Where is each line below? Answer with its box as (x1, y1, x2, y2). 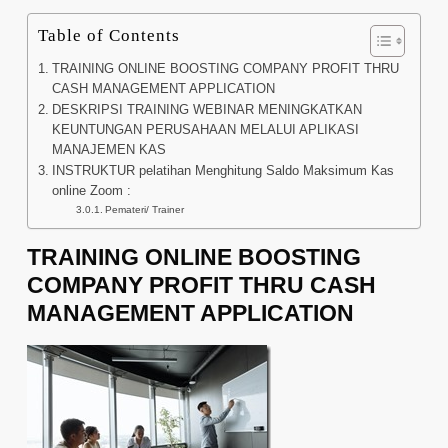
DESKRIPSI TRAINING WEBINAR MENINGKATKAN (51, 103, 362, 117)
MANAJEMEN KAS (51, 143, 166, 157)
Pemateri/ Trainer (104, 204, 184, 215)
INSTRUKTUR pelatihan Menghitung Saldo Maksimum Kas (51, 164, 394, 178)
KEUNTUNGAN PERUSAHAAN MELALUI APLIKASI (51, 123, 359, 137)
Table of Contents (38, 26, 180, 45)
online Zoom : (51, 184, 131, 198)
